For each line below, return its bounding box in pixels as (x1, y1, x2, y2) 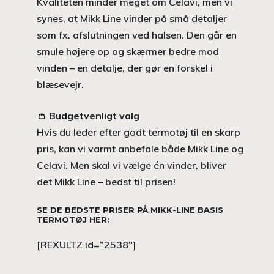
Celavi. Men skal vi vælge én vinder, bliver (37, 158, 226, 171)
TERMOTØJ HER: (37, 214, 109, 224)
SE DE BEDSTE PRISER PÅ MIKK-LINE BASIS (37, 204, 223, 215)
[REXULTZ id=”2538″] (37, 238, 136, 251)
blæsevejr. (37, 78, 84, 91)
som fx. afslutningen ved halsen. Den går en (37, 28, 237, 41)
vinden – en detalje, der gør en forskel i (37, 61, 213, 74)
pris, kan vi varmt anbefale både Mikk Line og (37, 142, 243, 155)
